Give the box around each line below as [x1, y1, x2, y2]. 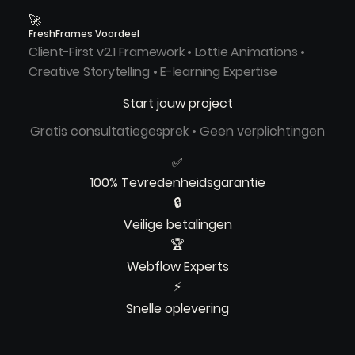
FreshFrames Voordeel [29, 27, 140, 40]
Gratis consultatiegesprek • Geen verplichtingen [30, 122, 325, 141]
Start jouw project [122, 94, 233, 113]
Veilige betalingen [123, 216, 232, 235]
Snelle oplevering [126, 300, 229, 319]
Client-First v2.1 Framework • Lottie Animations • [29, 43, 306, 62]
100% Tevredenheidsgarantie [90, 174, 265, 193]
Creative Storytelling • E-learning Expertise [29, 63, 277, 82]
